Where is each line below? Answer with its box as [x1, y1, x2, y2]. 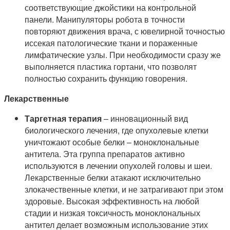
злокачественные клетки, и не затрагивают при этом [25, 183, 223, 196]
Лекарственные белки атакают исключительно [25, 171, 201, 184]
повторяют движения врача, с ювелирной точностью [25, 25, 225, 37]
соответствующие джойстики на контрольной [25, 2, 196, 14]
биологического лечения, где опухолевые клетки [25, 124, 208, 137]
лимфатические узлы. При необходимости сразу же [25, 49, 221, 61]
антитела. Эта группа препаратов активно [25, 148, 185, 160]
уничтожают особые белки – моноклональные [25, 136, 199, 148]
